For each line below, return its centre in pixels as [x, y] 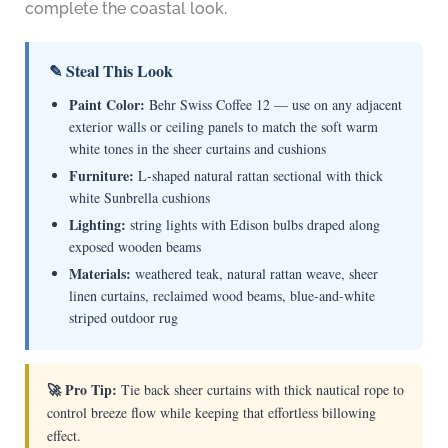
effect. [63, 436]
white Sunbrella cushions [139, 198]
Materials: [99, 274]
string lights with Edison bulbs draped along [252, 225]
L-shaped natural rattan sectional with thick [258, 176]
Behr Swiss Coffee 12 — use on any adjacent [273, 105]
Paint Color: [106, 105]
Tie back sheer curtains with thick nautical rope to [260, 390]
